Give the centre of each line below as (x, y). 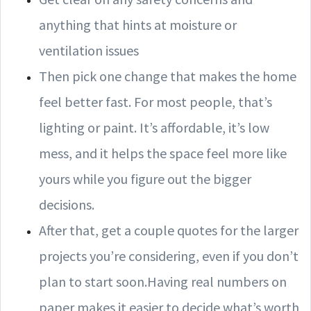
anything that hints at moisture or (138, 24)
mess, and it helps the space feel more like (163, 153)
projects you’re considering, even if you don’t (169, 255)
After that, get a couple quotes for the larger (169, 230)
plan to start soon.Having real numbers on (163, 281)
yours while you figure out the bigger (145, 178)
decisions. (67, 204)
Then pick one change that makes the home (168, 76)
